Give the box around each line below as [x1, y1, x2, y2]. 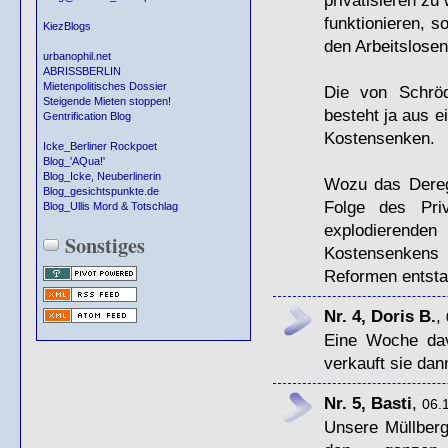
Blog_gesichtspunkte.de [43, 184, 159, 197]
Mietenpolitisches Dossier [43, 79, 167, 92]
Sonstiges [65, 229, 145, 260]
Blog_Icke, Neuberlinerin [43, 169, 161, 182]
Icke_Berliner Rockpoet [43, 139, 157, 152]
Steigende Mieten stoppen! [43, 94, 171, 107]
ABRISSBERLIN [43, 64, 121, 77]
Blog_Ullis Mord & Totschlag [43, 199, 178, 212]
